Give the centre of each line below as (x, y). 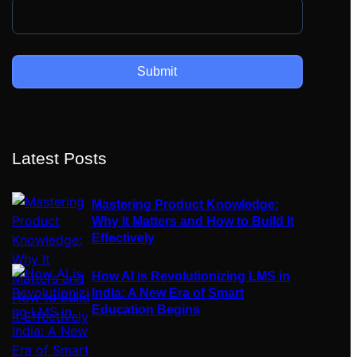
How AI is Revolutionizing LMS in (190, 276)
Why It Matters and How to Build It (192, 221)
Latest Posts (59, 159)
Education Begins (145, 310)
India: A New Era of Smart (167, 293)
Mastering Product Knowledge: (185, 204)
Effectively (123, 238)
